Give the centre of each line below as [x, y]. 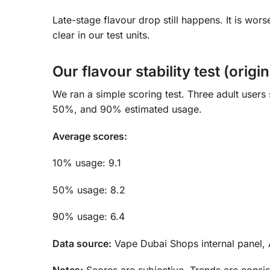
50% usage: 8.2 [89, 190]
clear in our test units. [101, 35]
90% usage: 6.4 [89, 217]
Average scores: [90, 136]
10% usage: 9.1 [87, 163]
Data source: [82, 243]
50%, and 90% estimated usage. [127, 109]
